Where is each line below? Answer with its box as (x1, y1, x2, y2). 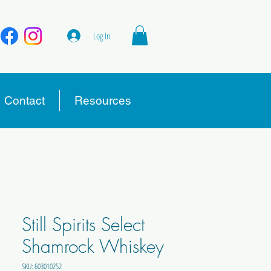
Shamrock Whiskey (22, 234, 164, 259)
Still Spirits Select (22, 212, 145, 237)
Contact (4, 94, 45, 108)
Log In (93, 29, 111, 42)
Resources (74, 94, 131, 108)
